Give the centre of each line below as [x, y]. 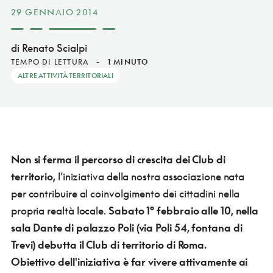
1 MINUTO [128, 62]
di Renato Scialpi [49, 48]
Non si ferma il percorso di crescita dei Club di [118, 159]
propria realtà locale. [59, 210]
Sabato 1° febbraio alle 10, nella [183, 210]
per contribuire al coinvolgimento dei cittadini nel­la [125, 193]
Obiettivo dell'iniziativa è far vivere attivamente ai [129, 261]
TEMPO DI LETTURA [50, 62]
